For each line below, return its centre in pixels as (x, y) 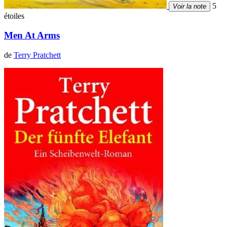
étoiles (14, 16)
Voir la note (190, 6)
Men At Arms (32, 35)
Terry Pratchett (37, 55)
